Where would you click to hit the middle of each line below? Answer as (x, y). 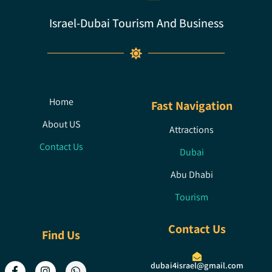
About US (61, 124)
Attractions (192, 129)
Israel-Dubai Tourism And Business (136, 23)
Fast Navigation (192, 105)
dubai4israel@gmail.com (197, 265)
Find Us (61, 235)
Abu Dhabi (192, 174)
